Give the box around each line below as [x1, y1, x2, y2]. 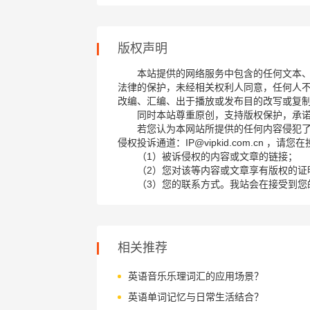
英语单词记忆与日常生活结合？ [127, 291, 264, 302]
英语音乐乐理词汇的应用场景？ [127, 271, 264, 282]
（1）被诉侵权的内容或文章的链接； [136, 151, 298, 162]
